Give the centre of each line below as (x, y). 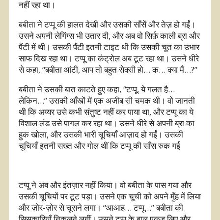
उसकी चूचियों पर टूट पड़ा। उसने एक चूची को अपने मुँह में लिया (110, 196)
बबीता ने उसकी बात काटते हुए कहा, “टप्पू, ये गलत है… (97, 89)
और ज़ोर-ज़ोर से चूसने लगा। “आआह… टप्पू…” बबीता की (101, 207)
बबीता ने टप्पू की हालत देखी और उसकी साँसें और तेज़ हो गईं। (107, 24)
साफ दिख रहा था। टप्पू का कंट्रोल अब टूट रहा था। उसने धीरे (109, 58)
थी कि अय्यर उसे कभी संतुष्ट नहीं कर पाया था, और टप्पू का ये (106, 111)
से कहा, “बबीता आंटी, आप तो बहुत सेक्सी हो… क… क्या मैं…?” (108, 69)
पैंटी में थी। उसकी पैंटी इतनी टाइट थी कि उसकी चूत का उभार (109, 47)
